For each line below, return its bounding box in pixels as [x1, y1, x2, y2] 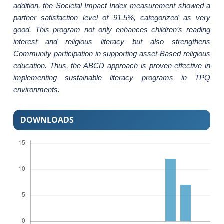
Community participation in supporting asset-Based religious [13, 49, 211, 58]
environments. [13, 85, 60, 94]
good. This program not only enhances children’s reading [13, 25, 211, 34]
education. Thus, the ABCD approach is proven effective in [13, 61, 211, 70]
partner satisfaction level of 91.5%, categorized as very [13, 13, 211, 22]
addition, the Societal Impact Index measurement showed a [13, 1, 211, 10]
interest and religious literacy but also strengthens [13, 37, 211, 46]
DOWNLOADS [20, 114, 74, 126]
